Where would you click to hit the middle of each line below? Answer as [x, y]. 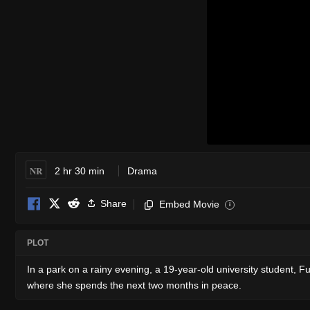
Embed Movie [189, 204]
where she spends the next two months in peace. [134, 285]
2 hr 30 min [80, 171]
